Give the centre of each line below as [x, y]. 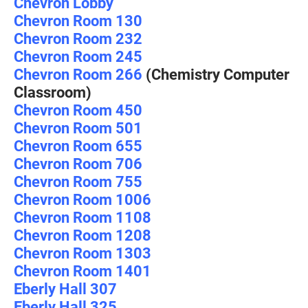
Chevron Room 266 [78, 74]
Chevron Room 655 [78, 145]
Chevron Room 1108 [82, 217]
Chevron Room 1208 [82, 235]
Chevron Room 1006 [82, 199]
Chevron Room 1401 [82, 271]
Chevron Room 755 [78, 181]
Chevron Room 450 [78, 110]
